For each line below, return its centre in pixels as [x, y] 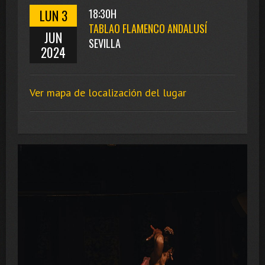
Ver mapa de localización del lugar [108, 92]
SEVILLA [105, 43]
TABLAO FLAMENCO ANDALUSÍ [148, 29]
